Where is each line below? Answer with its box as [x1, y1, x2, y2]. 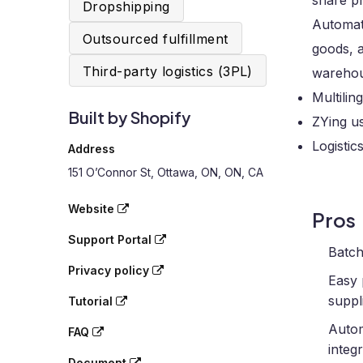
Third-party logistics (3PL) [83, 63, 253, 79]
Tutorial [68, 294, 116, 308]
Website [68, 202, 117, 216]
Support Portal [68, 233, 155, 246]
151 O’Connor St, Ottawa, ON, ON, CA [68, 165, 263, 179]
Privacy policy [68, 263, 152, 277]
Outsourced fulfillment [83, 31, 228, 47]
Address [68, 142, 115, 156]
